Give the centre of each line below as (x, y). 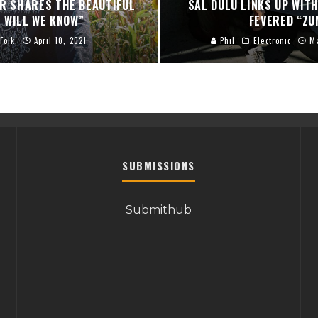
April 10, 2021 (60, 40)
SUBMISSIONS (159, 165)
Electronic (273, 40)
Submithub (159, 209)
